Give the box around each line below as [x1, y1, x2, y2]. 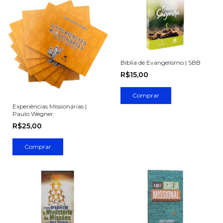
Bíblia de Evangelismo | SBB [120, 59, 201, 67]
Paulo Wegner [12, 110, 53, 118]
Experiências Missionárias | [12, 103, 87, 111]
